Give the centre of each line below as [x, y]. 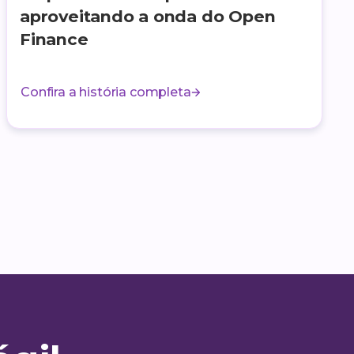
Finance [54, 39]
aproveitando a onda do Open [148, 16]
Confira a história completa [106, 92]
